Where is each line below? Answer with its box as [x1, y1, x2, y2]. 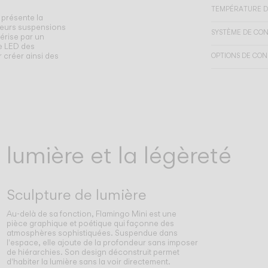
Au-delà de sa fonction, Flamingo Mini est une [6, 209, 176, 219]
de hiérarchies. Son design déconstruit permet [6, 247, 179, 257]
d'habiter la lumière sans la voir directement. [6, 257, 170, 267]
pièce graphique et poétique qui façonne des [6, 218, 174, 229]
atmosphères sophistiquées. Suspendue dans [6, 228, 178, 238]
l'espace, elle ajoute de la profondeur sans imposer [6, 237, 198, 248]
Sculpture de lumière [6, 185, 147, 204]
